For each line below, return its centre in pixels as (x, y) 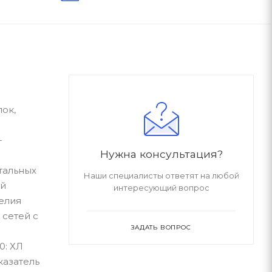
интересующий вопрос (161, 187)
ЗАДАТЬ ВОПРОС (161, 227)
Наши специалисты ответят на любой (161, 175)
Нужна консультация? (161, 154)
